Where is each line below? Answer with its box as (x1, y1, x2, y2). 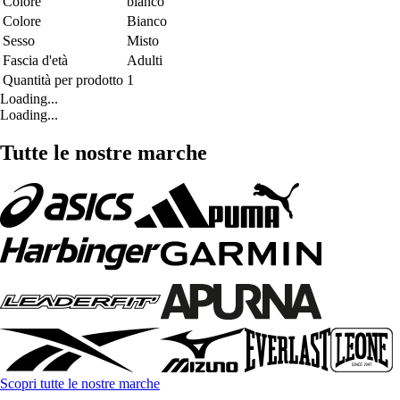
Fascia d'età (3, 53, 68, 69)
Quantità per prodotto (3, 72, 123, 88)
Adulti (127, 53, 162, 69)
